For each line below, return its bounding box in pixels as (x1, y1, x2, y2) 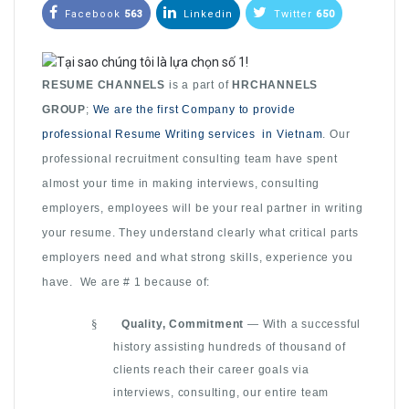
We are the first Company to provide (92, 103, 296, 116)
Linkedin (180, 8, 233, 20)
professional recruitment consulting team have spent (42, 152, 338, 165)
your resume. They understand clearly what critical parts (42, 226, 359, 239)
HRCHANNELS (232, 79, 319, 91)
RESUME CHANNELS (42, 79, 165, 91)
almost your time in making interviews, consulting (42, 177, 320, 190)
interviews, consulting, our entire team (113, 386, 330, 399)
